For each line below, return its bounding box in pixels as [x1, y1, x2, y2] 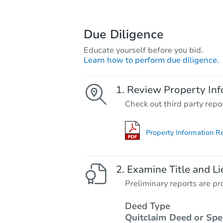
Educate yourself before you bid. [84, 45, 203, 56]
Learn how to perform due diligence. [84, 55, 219, 66]
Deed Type [124, 200, 170, 212]
